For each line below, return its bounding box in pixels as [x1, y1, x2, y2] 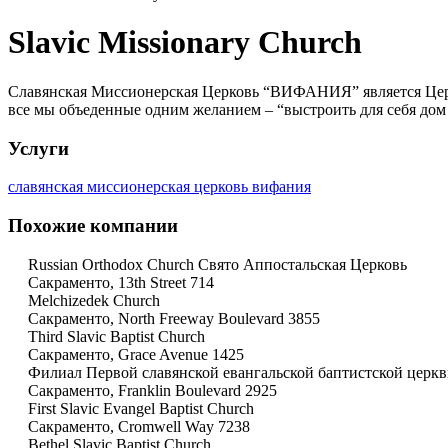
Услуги [8, 137, 69, 159]
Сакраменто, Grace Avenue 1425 [28, 345, 244, 363]
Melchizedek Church [28, 291, 160, 309]
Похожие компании [8, 215, 178, 237]
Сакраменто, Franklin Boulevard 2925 [28, 381, 277, 399]
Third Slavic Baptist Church [28, 327, 205, 345]
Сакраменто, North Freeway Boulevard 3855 [28, 309, 320, 327]
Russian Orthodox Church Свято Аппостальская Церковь [28, 255, 407, 273]
